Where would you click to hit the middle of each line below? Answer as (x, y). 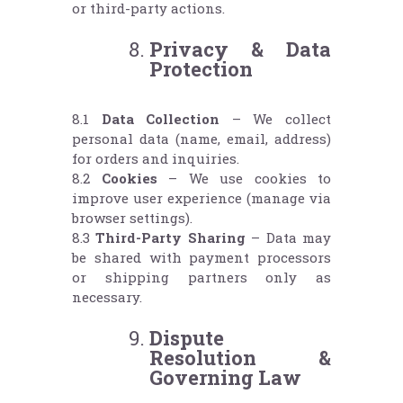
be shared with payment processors (201, 258)
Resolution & (240, 358)
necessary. (107, 297)
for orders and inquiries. (156, 159)
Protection (201, 69)
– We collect (276, 119)
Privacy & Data (240, 49)
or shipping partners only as (201, 278)
